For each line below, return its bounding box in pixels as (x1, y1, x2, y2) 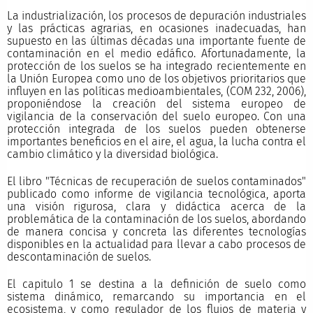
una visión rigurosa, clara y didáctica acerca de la (6, 199, 307, 213)
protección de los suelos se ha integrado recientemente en (6, 59, 307, 73)
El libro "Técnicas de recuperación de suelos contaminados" (6, 174, 307, 188)
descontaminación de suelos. (6, 249, 151, 263)
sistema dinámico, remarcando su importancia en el (6, 289, 307, 303)
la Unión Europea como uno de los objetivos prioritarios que (6, 71, 307, 85)
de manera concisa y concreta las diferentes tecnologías (6, 224, 307, 238)
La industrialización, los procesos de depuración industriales (6, 8, 307, 22)
